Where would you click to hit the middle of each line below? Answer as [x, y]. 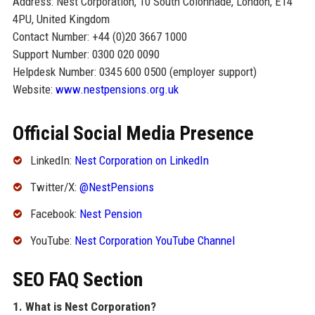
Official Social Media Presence [133, 134]
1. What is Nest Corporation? [84, 306]
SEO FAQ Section [77, 279]
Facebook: [54, 213]
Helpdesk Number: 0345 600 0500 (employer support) [134, 72]
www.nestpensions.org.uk [117, 90]
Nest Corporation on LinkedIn [141, 161]
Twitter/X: [54, 187]
